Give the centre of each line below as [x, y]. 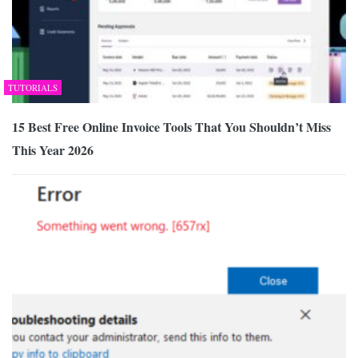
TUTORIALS [33, 87]
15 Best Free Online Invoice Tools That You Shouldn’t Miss [171, 126]
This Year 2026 [53, 149]
